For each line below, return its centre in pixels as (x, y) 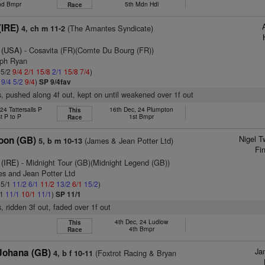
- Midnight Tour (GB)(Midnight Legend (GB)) (95, 162)
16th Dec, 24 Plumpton (142, 109)
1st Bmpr (142, 116)
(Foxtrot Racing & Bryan (135, 253)
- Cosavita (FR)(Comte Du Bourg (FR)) (88, 50)
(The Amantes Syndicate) (109, 28)
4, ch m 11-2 (43, 28)
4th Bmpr (141, 229)
